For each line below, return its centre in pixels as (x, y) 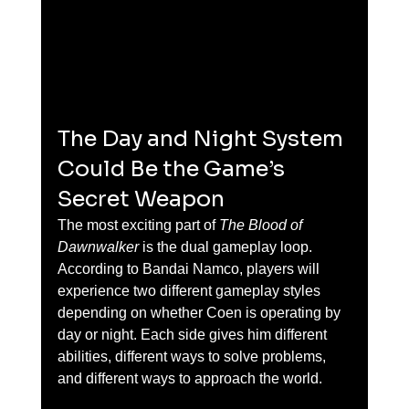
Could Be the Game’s (173, 168)
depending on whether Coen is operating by (200, 312)
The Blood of (262, 225)
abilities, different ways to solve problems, (193, 356)
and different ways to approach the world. (189, 378)
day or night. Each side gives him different (194, 334)
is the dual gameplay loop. (227, 246)
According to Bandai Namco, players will (190, 268)
